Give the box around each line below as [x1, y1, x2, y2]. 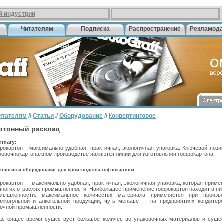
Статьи [33, 112, 54, 119]
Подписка [81, 25, 110, 32]
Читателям [20, 25, 53, 32]
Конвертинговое [109, 112, 156, 119]
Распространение [129, 25, 181, 32]
